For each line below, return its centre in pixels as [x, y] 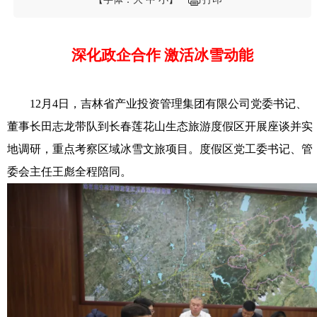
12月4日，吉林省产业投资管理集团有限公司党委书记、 [157, 104]
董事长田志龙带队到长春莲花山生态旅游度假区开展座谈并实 [160, 126]
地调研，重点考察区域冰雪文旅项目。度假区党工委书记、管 [160, 149]
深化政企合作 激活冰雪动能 [163, 55]
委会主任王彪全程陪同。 [69, 172]
